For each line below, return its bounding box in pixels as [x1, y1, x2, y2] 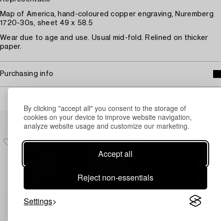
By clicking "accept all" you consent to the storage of [24, 103, 186, 113]
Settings [24, 195, 52, 207]
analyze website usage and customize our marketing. [24, 120, 189, 131]
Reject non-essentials [77, 171, 153, 183]
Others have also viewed [50, 111, 171, 121]
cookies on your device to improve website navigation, [24, 111, 192, 122]
